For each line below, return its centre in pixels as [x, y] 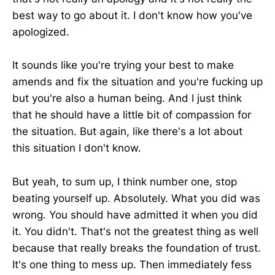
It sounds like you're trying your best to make [123, 65]
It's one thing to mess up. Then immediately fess [132, 264]
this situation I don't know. [77, 148]
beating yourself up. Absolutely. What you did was [136, 198]
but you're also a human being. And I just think [127, 99]
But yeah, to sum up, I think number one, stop [125, 181]
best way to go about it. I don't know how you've [132, 16]
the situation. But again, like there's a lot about [127, 132]
